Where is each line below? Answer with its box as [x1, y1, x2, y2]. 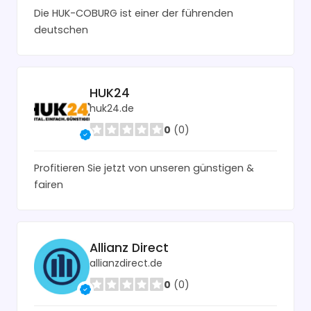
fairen [34, 177, 63, 192]
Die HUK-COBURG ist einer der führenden [34, 6, 233, 20]
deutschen [34, 22, 88, 37]
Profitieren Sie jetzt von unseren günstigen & [34, 160, 254, 175]
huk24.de [90, 101, 134, 116]
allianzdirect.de [90, 256, 162, 271]
